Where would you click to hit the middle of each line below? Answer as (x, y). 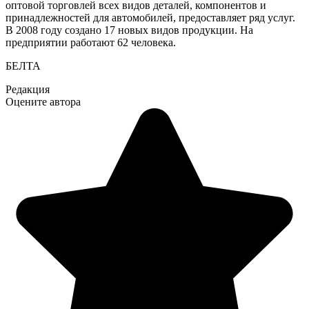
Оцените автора (43, 102)
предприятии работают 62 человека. (91, 43)
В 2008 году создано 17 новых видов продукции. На (129, 30)
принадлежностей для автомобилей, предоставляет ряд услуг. (150, 18)
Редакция (28, 90)
